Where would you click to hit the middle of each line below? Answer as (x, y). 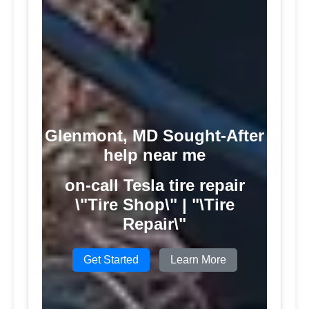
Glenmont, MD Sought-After (154, 135)
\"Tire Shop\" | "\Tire (154, 204)
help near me (154, 154)
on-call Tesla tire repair (154, 185)
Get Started (111, 259)
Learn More (198, 259)
